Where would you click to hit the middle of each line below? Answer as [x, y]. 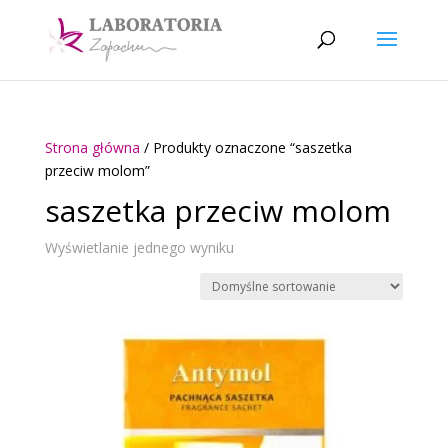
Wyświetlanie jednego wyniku [139, 247]
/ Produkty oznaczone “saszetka [245, 147]
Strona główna [92, 147]
